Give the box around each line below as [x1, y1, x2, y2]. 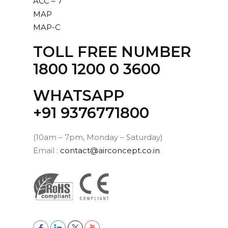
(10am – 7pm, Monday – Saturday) [33, 132, 163, 142]
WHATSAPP [33, 87, 124, 104]
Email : [33, 146, 60, 155]
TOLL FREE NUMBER [33, 43, 191, 61]
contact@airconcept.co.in [60, 146, 160, 155]
